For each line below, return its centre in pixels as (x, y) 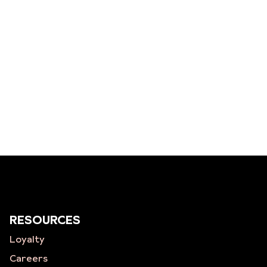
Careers (28, 258)
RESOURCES (45, 220)
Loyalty (27, 239)
